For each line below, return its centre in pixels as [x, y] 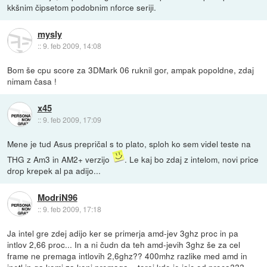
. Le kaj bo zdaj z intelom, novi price [192, 159]
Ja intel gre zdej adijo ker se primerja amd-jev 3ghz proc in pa [123, 233]
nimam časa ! [32, 81]
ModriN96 [57, 198]
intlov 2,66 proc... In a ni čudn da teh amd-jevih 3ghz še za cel [124, 245]
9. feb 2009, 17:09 [72, 120]
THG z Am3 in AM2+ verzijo [60, 159]
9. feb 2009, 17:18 [72, 209]
